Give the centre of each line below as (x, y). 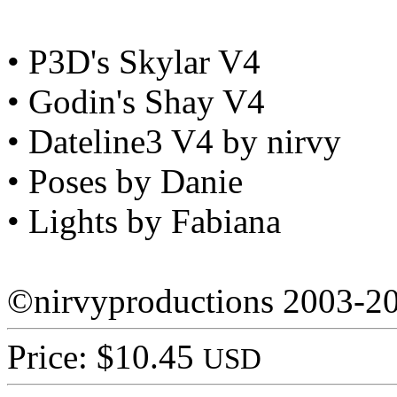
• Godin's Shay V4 (136, 102)
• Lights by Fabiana (144, 222)
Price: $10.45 (105, 357)
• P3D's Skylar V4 (134, 62)
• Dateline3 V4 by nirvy (174, 142)
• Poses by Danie (125, 182)
